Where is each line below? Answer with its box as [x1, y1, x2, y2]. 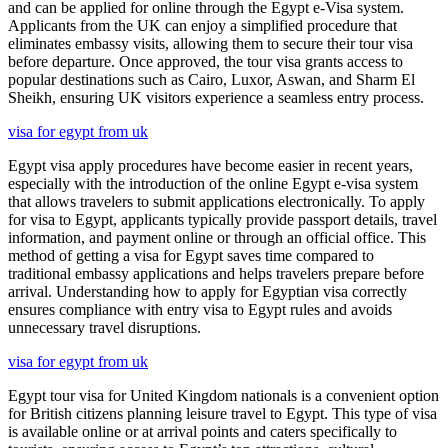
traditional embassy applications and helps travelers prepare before [8, 264, 424, 282]
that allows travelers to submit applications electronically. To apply [8, 192, 425, 210]
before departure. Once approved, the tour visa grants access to [8, 52, 403, 70]
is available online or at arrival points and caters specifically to [8, 422, 397, 440]
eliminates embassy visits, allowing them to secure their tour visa [8, 34, 413, 52]
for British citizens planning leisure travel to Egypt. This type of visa [8, 404, 437, 422]
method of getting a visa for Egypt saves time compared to [8, 246, 374, 264]
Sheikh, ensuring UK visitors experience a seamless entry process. [8, 88, 424, 106]
